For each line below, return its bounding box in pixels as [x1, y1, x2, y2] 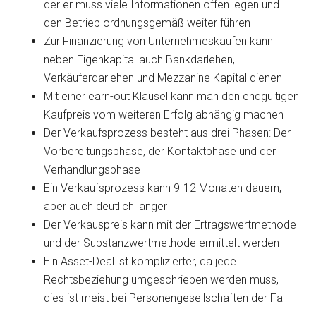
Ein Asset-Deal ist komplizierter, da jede [44, 255, 237, 268]
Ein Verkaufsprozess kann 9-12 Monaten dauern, [44, 181, 282, 195]
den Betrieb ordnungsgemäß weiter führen [44, 16, 251, 30]
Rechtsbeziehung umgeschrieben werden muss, [44, 273, 279, 286]
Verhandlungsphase [44, 163, 141, 176]
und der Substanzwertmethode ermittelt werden [44, 236, 280, 250]
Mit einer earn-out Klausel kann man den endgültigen [44, 90, 300, 103]
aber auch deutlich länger [44, 200, 168, 213]
